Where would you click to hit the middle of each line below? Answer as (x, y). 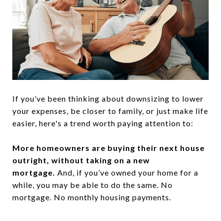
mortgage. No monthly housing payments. (92, 197)
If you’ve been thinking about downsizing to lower (108, 98)
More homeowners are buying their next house (109, 147)
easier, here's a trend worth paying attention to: (103, 123)
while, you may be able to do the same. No (92, 184)
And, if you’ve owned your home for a (127, 172)
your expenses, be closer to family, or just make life (110, 110)
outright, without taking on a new (81, 160)
